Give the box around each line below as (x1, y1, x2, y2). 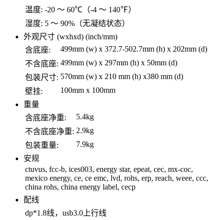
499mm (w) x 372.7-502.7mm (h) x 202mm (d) (60, 44, 207, 53)
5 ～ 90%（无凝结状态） (45, 19, 130, 27)
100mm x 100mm (60, 85, 115, 94)
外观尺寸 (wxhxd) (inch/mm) (24, 32, 117, 41)
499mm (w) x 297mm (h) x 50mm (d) (60, 58, 177, 67)
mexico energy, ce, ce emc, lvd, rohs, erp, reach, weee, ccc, (25, 173, 208, 182)
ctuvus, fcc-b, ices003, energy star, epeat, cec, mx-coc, (25, 165, 193, 173)
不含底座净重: (25, 127, 74, 136)
